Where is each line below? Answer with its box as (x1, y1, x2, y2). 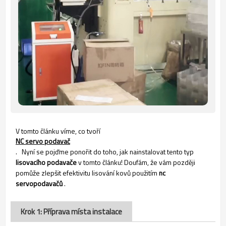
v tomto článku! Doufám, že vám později (77, 156, 195, 167)
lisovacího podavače (16, 156, 77, 167)
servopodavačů (16, 178, 63, 189)
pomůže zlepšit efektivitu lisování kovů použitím (16, 167, 159, 178)
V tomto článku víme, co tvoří (16, 125, 100, 136)
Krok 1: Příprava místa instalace (21, 205, 122, 217)
